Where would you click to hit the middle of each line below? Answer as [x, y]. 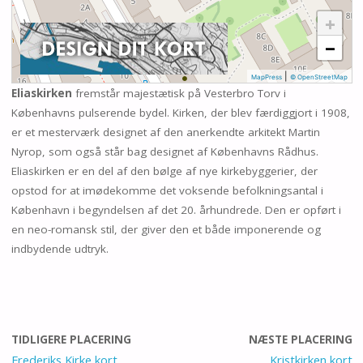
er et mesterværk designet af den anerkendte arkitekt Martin [165, 132]
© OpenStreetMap [318, 77]
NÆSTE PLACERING [300, 339]
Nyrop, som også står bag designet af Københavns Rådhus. [164, 152]
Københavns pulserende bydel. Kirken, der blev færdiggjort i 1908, [180, 113]
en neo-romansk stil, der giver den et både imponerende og [166, 230]
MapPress [266, 77]
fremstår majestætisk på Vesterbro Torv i [179, 94]
